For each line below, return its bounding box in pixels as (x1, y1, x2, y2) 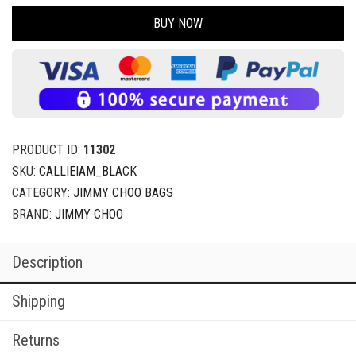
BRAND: (12, 207, 55, 222)
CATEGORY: (12, 185, 73, 200)
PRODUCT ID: (12, 142, 83, 157)
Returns (12, 331, 60, 350)
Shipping (12, 292, 65, 311)
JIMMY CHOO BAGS (73, 185, 173, 200)
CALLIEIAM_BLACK (39, 164, 137, 179)
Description (12, 253, 83, 272)
